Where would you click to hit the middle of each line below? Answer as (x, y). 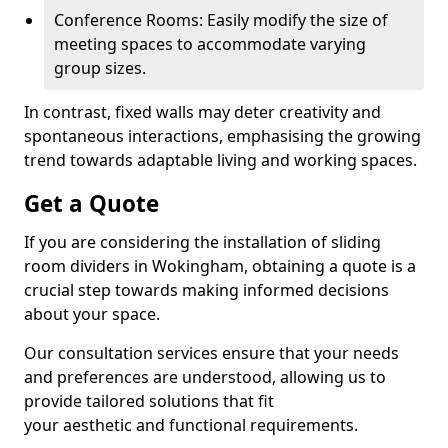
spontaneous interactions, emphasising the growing (222, 136)
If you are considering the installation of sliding (202, 242)
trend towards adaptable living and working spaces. (220, 160)
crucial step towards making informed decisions (206, 290)
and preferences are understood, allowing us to (205, 377)
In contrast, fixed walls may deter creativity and (202, 112)
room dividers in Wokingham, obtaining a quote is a (220, 266)
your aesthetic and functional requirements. (191, 425)
